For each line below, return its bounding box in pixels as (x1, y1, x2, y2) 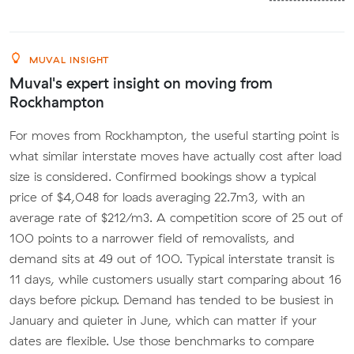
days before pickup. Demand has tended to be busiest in (9, 291, 333, 307)
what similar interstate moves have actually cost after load (9, 147, 342, 164)
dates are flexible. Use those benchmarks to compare (9, 332, 314, 348)
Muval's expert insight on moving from (9, 73, 273, 92)
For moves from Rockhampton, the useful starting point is (9, 126, 339, 143)
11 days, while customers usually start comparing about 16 (9, 270, 341, 287)
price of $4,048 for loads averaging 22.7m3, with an (9, 188, 305, 205)
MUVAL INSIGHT (25, 54, 110, 66)
